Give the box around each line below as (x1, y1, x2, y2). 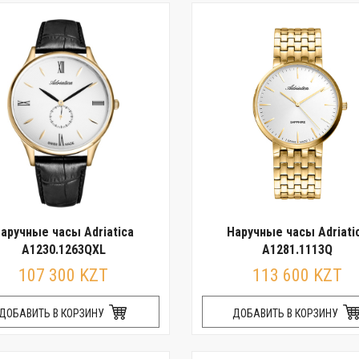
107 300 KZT (18, 265, 108, 285)
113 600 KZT (252, 265, 343, 285)
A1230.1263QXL (21, 242, 106, 257)
